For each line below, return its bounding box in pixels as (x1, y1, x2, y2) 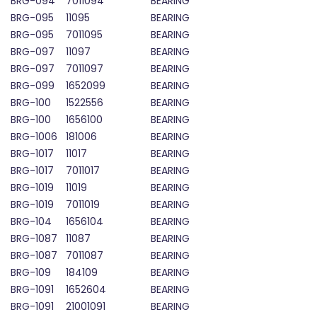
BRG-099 (11, 79, 54, 93)
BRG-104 (11, 214, 52, 229)
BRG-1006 (11, 129, 57, 144)
